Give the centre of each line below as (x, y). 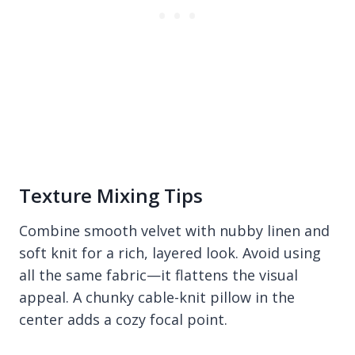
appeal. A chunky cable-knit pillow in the (157, 297)
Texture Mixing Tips (111, 195)
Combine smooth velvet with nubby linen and (174, 231)
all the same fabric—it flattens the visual (158, 275)
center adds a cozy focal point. (123, 319)
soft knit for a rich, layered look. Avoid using (170, 253)
